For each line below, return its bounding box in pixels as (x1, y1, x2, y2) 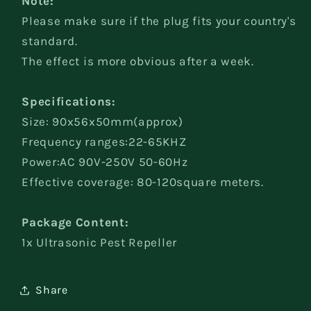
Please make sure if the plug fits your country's (22, 13, 296, 28)
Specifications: (22, 94, 116, 108)
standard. (22, 33, 78, 48)
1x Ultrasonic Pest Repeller (22, 235, 177, 249)
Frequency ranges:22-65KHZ (22, 134, 187, 149)
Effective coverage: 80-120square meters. (22, 174, 264, 189)
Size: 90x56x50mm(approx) (22, 114, 183, 128)
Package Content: (22, 215, 129, 229)
